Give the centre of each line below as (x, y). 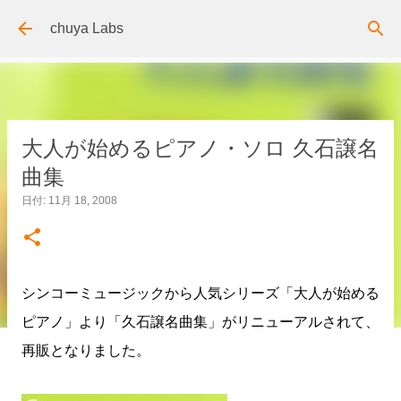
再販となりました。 (86, 350)
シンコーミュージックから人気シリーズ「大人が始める (200, 293)
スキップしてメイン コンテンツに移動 (200, 22)
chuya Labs (87, 28)
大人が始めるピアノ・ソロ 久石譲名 (200, 148)
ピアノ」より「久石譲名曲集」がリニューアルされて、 (200, 322)
